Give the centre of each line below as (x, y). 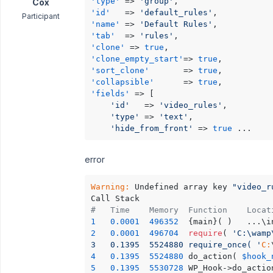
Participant (41, 16)
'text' (174, 117)
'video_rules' (191, 105)
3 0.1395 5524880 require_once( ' (225, 244)
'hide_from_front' (152, 128)
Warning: (110, 186)
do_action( (215, 256)
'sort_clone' (120, 70)
